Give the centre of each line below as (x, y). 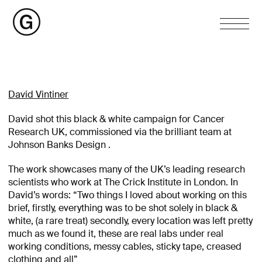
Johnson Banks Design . (60, 145)
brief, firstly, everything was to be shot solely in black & (123, 208)
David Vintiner (39, 94)
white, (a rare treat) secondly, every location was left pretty (131, 221)
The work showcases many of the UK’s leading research (127, 169)
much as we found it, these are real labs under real (116, 234)
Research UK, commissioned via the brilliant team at (120, 132)
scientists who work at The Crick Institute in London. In (123, 182)
